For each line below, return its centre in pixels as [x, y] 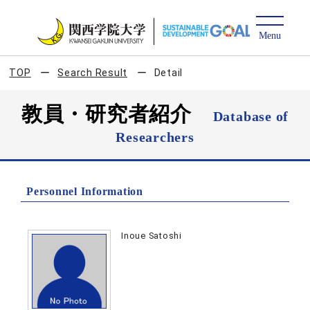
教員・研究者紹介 [117, 114]
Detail [168, 73]
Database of [251, 116]
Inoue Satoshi [152, 236]
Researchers [155, 137]
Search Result [93, 73]
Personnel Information [85, 191]
